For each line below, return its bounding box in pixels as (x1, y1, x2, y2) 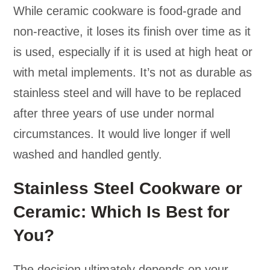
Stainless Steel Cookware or (13, 179, 243, 198)
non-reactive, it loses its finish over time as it (13, 25, 251, 39)
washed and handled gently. (13, 148, 163, 162)
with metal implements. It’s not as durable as (13, 66, 253, 80)
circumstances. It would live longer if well (13, 127, 231, 141)
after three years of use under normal (13, 107, 215, 121)
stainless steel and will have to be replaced (13, 86, 242, 100)
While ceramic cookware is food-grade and (13, 4, 242, 18)
